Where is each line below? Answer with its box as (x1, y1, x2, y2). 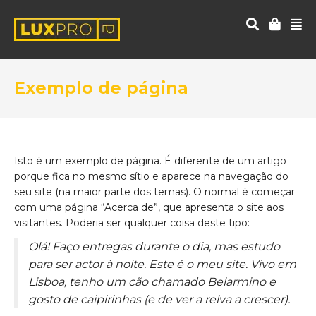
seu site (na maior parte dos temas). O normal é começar (14, 186, 295, 198)
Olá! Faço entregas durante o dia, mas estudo (28, 240, 280, 253)
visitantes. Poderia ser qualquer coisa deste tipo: (14, 217, 250, 229)
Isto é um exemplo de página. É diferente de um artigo (14, 154, 286, 167)
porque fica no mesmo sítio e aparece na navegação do (14, 170, 288, 183)
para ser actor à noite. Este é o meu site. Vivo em (28, 257, 296, 271)
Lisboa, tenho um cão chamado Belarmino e (28, 275, 276, 288)
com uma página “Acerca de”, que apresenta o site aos (14, 201, 284, 214)
